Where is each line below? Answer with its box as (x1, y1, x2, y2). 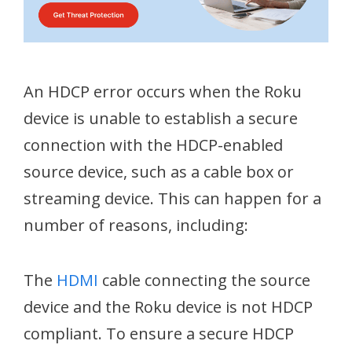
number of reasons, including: (24, 214, 248, 236)
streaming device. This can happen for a (24, 188, 321, 209)
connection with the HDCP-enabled (24, 134, 283, 156)
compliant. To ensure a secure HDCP (24, 323, 294, 344)
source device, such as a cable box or (24, 161, 294, 182)
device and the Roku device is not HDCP (24, 296, 313, 317)
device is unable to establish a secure (24, 108, 298, 129)
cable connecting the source (98, 269, 310, 291)
